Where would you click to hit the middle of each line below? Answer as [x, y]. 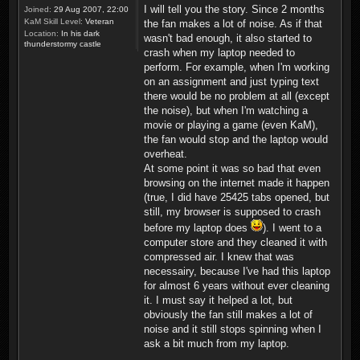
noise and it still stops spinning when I [233, 329]
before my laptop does [197, 228]
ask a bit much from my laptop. [217, 344]
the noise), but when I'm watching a [226, 111]
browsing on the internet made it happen [237, 183]
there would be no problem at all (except [237, 96]
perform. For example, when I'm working [237, 67]
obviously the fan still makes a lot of [228, 315]
